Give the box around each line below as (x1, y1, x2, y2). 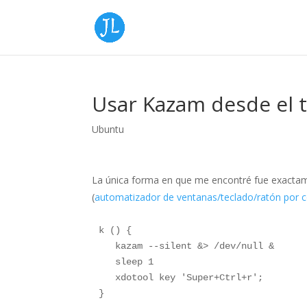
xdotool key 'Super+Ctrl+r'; (99, 272, 269, 283)
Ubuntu (92, 123, 125, 136)
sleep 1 (99, 256, 160, 267)
